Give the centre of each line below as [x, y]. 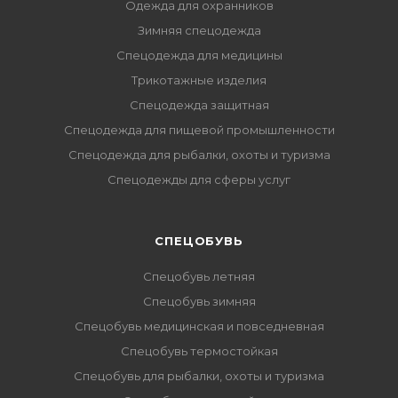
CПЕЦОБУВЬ [199, 241]
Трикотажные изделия [199, 80]
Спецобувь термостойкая [199, 351]
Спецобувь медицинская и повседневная [199, 326]
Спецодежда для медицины [199, 55]
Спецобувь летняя [199, 276]
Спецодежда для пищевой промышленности [199, 130]
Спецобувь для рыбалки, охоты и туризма [199, 376]
